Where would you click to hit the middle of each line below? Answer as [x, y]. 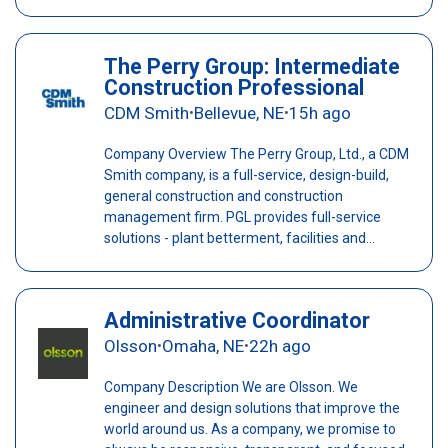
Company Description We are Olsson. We [230, 387]
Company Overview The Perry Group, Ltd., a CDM [256, 154]
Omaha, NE [202, 346]
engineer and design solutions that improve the [251, 408]
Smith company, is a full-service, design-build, [246, 175]
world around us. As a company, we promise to [249, 429]
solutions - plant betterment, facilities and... [239, 238]
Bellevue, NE [238, 113]
